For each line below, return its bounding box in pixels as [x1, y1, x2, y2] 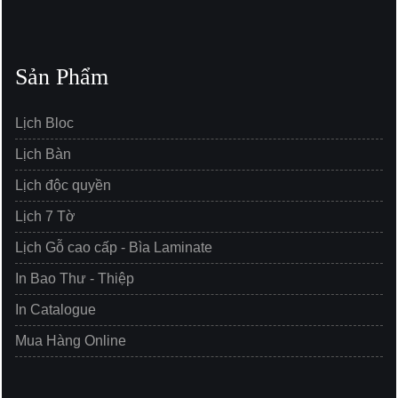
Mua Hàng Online [15, 333, 126, 349]
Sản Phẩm [15, 64, 108, 91]
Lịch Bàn [15, 147, 71, 163]
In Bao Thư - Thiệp [15, 271, 134, 287]
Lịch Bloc [15, 115, 74, 131]
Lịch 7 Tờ [15, 209, 76, 225]
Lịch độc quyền [15, 178, 111, 194]
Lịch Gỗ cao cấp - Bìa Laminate [15, 240, 212, 256]
